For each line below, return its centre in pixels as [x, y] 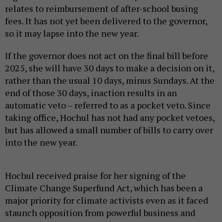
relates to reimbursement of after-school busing [102, 8]
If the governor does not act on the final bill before [107, 55]
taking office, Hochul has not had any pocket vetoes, [110, 117]
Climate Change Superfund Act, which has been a [104, 188]
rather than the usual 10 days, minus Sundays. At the [110, 80]
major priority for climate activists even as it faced [107, 200]
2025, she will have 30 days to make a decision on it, [110, 68]
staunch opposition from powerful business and [100, 212]
